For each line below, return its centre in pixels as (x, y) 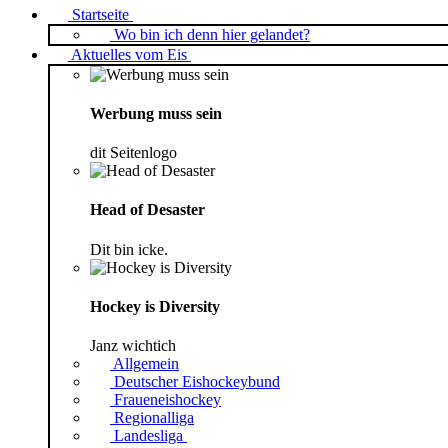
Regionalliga (154, 418)
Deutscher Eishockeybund (197, 382)
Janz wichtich (133, 346)
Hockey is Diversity (155, 306)
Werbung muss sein (156, 113)
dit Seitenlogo (133, 153)
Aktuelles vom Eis (129, 54)
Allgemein (146, 364)
